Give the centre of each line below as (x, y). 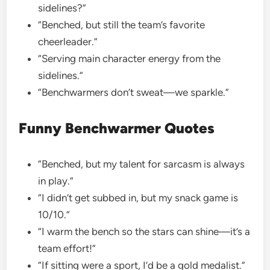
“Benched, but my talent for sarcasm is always (142, 164)
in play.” (57, 181)
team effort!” (68, 248)
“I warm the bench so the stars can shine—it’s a (144, 231)
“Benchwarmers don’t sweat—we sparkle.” (135, 92)
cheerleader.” (69, 41)
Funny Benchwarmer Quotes (117, 128)
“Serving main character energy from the (130, 58)
